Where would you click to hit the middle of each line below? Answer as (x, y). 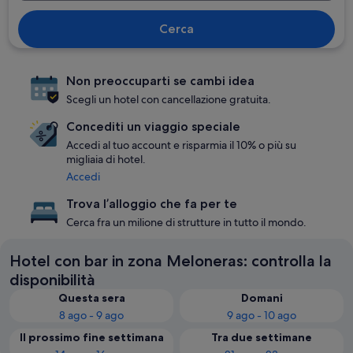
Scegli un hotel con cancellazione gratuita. (169, 99)
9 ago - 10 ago (262, 315)
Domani (262, 298)
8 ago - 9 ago (91, 315)
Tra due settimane (262, 337)
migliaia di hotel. (106, 159)
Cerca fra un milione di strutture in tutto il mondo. (186, 222)
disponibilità (52, 280)
